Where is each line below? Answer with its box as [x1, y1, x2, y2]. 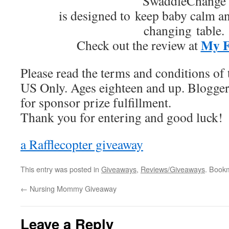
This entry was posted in [20, 164, 101, 174]
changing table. [144, 21, 224, 39]
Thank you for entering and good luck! [20, 108, 223, 126]
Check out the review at [76, 36, 201, 54]
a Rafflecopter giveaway [20, 135, 143, 153]
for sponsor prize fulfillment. [20, 94, 171, 111]
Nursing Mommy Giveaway [28, 183, 117, 194]
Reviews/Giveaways [141, 164, 205, 174]
